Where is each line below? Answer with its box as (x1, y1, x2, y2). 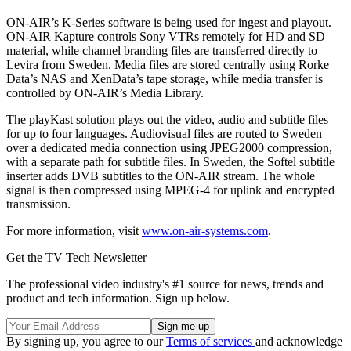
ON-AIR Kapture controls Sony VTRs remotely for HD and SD (6, 29, 325, 43)
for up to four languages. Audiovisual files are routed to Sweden (6, 126, 322, 140)
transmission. (6, 197, 71, 211)
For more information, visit (6, 223, 142, 237)
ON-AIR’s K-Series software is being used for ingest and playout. (6, 15, 331, 29)
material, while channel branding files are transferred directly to (6, 43, 317, 57)
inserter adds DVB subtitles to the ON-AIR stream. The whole (6, 168, 315, 183)
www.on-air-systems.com (142, 223, 268, 237)
